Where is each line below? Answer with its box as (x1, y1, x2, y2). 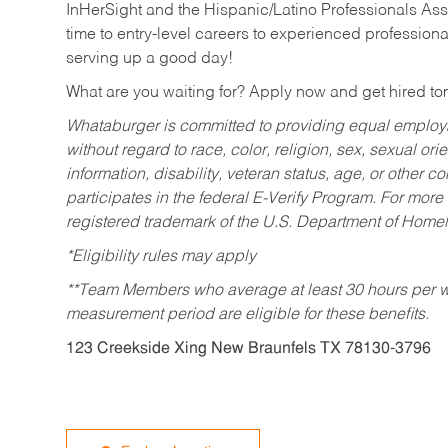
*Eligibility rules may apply (66, 249, 256, 266)
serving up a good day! (66, 51, 233, 68)
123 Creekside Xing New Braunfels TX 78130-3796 (66, 341, 431, 358)
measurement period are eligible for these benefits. (66, 307, 429, 324)
